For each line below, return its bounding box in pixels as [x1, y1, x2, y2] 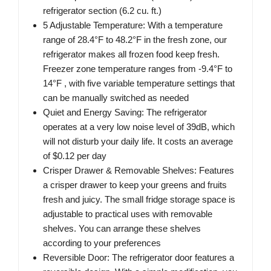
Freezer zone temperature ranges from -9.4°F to [43, 63, 232, 74]
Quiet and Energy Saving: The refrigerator [43, 106, 207, 117]
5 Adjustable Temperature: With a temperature [43, 19, 223, 30]
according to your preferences [43, 237, 161, 248]
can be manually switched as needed [43, 92, 189, 103]
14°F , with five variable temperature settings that [43, 77, 235, 88]
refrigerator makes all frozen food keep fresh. [43, 48, 220, 59]
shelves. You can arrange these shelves [43, 223, 201, 233]
